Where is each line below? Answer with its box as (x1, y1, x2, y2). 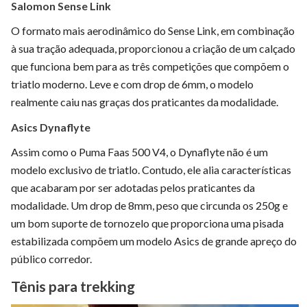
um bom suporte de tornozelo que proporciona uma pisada (11, 216, 284, 230)
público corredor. (11, 251, 92, 265)
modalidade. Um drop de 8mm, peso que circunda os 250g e (11, 198, 288, 212)
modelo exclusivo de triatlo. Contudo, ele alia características (11, 162, 291, 176)
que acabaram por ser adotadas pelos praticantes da (11, 180, 255, 194)
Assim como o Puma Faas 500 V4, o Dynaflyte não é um (11, 145, 268, 158)
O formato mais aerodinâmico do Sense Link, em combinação (11, 23, 295, 37)
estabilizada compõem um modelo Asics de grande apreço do (11, 234, 297, 247)
